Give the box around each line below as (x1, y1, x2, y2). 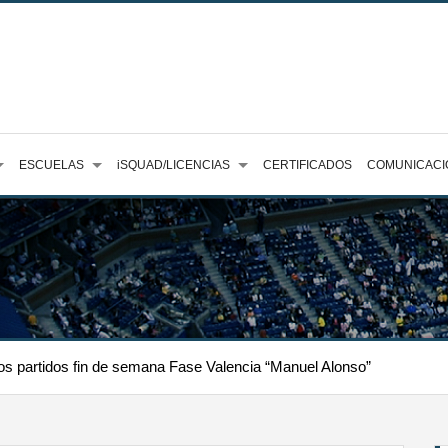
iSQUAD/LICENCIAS (117, 158, 230, 172)
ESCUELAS (19, 158, 84, 172)
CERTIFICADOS (263, 158, 352, 172)
